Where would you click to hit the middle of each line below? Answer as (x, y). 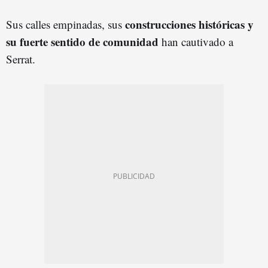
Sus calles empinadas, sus (66, 24)
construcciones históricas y (189, 24)
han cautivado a (196, 41)
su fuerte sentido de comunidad (82, 41)
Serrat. (21, 59)
